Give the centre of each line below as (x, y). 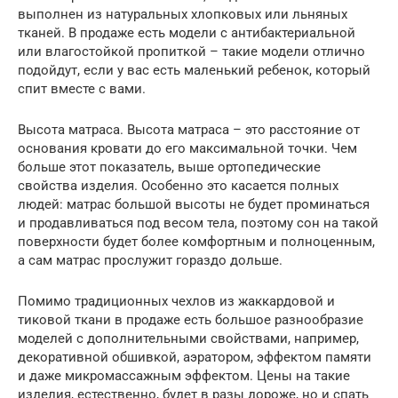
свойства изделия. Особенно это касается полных (178, 185)
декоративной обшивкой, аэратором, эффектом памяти (195, 357)
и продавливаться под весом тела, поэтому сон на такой (198, 223)
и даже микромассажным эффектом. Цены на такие (184, 375)
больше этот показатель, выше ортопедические (169, 167)
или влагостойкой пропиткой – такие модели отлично (191, 51)
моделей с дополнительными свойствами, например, (188, 338)
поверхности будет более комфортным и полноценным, (196, 241)
